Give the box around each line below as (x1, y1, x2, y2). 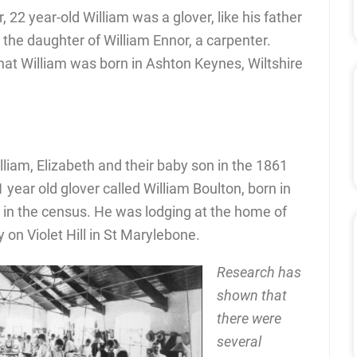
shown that (217, 286, 287, 304)
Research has (217, 263, 301, 280)
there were (217, 309, 281, 327)
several (217, 332, 261, 350)
